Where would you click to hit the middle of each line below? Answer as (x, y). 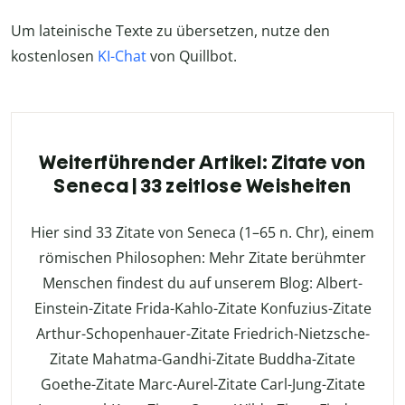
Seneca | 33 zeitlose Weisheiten (202, 186)
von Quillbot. (192, 57)
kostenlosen (54, 57)
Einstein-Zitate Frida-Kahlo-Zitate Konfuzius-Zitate (202, 309)
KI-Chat (122, 57)
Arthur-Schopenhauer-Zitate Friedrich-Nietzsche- (202, 334)
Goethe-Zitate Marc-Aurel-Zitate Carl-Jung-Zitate (202, 385)
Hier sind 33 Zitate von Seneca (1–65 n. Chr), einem (202, 233)
